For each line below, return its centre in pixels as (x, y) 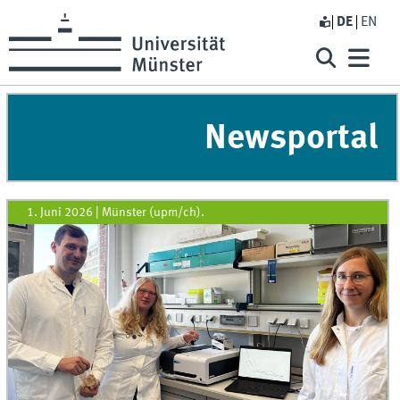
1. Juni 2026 (60, 212)
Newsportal (291, 139)
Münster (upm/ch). (154, 212)
